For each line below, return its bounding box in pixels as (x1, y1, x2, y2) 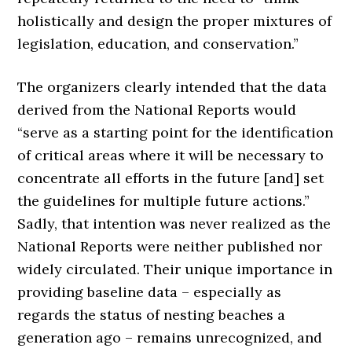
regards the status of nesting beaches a (17, 306, 286, 324)
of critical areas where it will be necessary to (17, 146, 324, 164)
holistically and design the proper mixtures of (17, 12, 332, 30)
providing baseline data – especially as (17, 283, 282, 301)
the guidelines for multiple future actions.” (17, 192, 310, 210)
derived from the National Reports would (17, 101, 297, 119)
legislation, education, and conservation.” (17, 35, 299, 53)
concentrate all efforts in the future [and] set (17, 169, 324, 187)
